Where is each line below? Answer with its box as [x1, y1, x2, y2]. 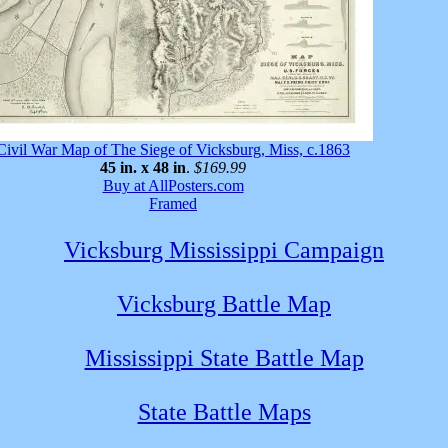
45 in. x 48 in [100, 158, 186, 176]
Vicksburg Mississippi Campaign [64, 236, 384, 263]
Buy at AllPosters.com [102, 176, 244, 194]
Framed [149, 194, 197, 212]
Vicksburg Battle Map [117, 290, 331, 317]
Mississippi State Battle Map [84, 344, 364, 371]
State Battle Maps [137, 398, 311, 425]
